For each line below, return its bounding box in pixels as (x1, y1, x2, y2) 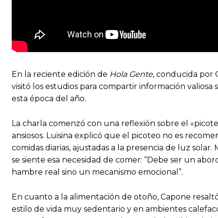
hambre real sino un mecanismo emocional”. (12, 167, 183, 177)
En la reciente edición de (12, 70, 109, 79)
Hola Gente (109, 70, 153, 79)
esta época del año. (12, 94, 86, 104)
